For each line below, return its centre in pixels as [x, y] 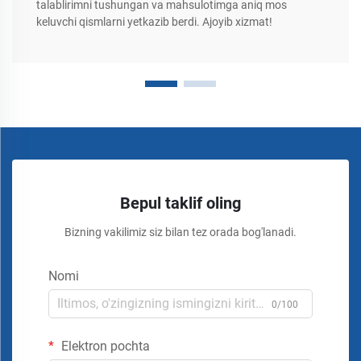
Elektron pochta [104, 346]
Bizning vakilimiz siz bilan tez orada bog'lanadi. [180, 232]
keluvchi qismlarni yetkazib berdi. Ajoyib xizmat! [154, 21]
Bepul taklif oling [180, 203]
